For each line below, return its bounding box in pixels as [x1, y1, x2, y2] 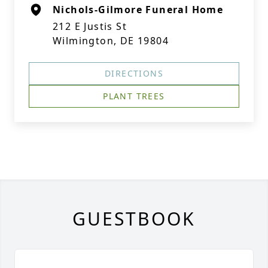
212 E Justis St [53, 20, 127, 33]
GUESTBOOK [72, 206, 196, 231]
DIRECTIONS [105, 68, 163, 79]
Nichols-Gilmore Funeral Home [53, 3, 224, 16]
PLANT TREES [103, 90, 165, 102]
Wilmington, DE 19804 [53, 34, 169, 47]
